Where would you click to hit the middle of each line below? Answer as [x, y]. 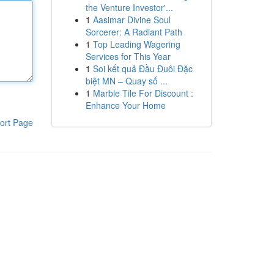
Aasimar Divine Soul [131, 20]
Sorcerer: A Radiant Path [134, 32]
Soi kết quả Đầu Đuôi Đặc [143, 68]
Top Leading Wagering [136, 44]
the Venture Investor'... [129, 7]
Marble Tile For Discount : [143, 93]
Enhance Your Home [125, 105]
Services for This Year [128, 56]
